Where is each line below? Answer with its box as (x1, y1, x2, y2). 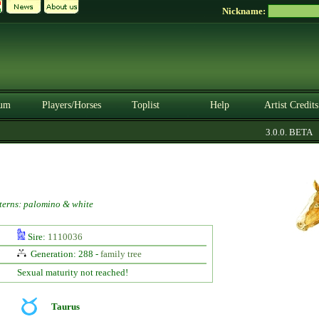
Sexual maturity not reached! (16, 267, 128, 278)
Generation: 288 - (28, 249, 100, 259)
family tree (100, 249, 142, 259)
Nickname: (222, 6, 268, 16)
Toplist (131, 100, 159, 110)
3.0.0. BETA (253, 127, 303, 137)
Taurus (51, 301, 80, 312)
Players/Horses (41, 100, 101, 110)
